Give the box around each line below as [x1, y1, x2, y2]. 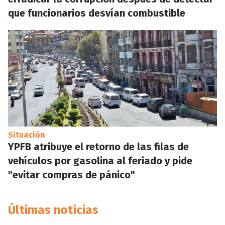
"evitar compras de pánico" [8, 169, 135, 181]
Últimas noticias [8, 203, 98, 217]
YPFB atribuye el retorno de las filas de [8, 141, 189, 153]
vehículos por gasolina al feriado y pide [8, 155, 192, 167]
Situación [8, 130, 45, 140]
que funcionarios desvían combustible [8, 7, 185, 19]
